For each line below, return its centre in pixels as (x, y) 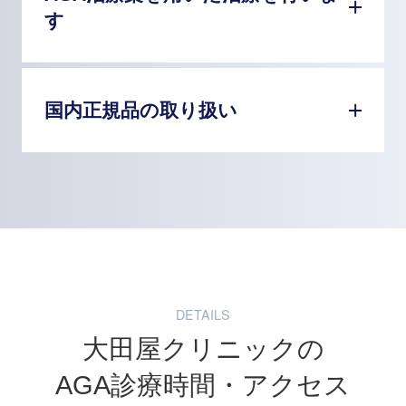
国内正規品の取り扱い (140, 111)
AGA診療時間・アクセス (203, 385)
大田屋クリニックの (203, 348)
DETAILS (203, 314)
